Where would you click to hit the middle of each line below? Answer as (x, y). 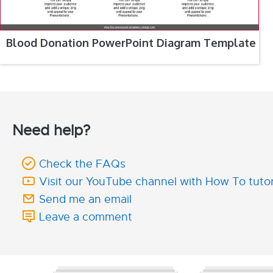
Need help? (51, 130)
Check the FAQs (82, 164)
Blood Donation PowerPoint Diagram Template (131, 42)
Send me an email (85, 199)
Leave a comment (86, 217)
